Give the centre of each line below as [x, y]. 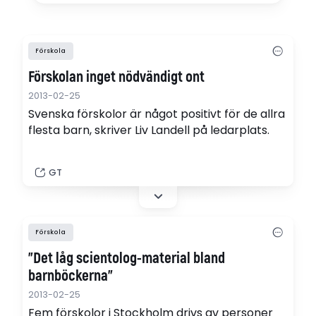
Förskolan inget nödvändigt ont [117, 77]
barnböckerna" [71, 276]
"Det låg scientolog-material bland [127, 258]
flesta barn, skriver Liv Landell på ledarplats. [149, 130]
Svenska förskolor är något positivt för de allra [157, 114]
